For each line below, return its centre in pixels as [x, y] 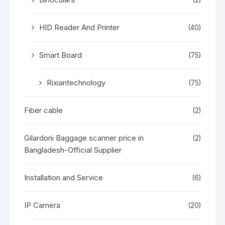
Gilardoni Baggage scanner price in [84, 138]
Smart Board [61, 55]
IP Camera [42, 205]
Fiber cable [44, 110]
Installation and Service [64, 177]
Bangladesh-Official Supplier [73, 150]
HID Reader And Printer [80, 27]
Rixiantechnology [76, 82]
